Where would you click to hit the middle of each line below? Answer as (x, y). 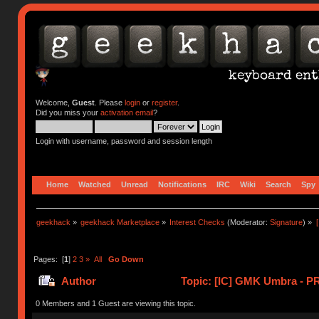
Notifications (183, 184)
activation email (126, 113)
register (164, 103)
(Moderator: (248, 222)
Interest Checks (198, 222)
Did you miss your (68, 113)
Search (279, 184)
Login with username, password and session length (124, 141)
